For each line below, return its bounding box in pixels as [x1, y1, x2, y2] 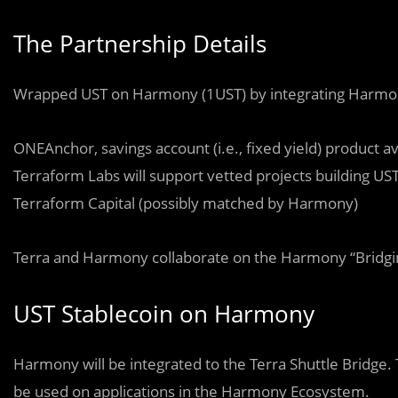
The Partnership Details [13, 28, 267, 60]
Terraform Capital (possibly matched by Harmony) [13, 193, 358, 213]
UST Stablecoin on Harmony [13, 298, 314, 330]
